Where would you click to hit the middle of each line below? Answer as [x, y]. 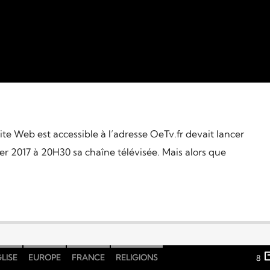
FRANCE [88, 258]
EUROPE [44, 258]
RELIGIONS [137, 258]
